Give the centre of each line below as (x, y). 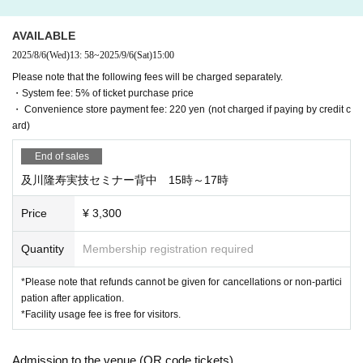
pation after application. (73, 298)
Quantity (43, 248)
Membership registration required (168, 248)
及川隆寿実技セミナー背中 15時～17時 (125, 179)
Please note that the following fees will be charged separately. (147, 77)
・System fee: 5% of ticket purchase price (103, 93)
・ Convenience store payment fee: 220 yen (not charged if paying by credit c (181, 109)
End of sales (62, 156)
